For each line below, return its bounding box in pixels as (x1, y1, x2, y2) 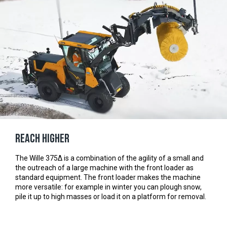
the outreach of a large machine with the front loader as (15, 163, 194, 172)
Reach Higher (15, 131, 69, 146)
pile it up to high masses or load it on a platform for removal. (15, 192, 206, 201)
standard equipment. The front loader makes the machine (15, 173, 201, 181)
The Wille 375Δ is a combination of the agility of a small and (15, 154, 204, 162)
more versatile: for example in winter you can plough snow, (15, 182, 202, 191)
